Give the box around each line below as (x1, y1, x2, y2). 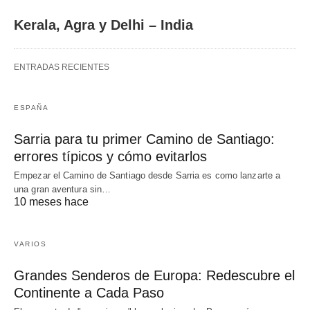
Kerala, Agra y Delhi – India (14, 17, 193, 33)
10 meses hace (14, 196, 89, 208)
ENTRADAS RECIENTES (14, 62, 109, 73)
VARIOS (14, 240, 46, 248)
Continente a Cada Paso (14, 285, 164, 301)
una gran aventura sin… (14, 184, 111, 195)
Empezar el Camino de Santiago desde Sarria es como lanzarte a (14, 170, 281, 181)
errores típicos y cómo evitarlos (14, 149, 207, 165)
